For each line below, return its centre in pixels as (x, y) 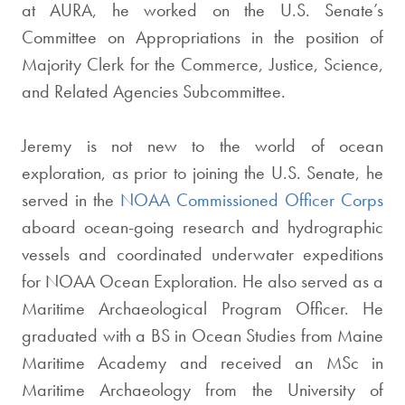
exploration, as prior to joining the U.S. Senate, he (202, 173)
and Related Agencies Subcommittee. (154, 91)
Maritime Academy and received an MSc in (202, 363)
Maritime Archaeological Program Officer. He (202, 308)
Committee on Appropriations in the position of (202, 37)
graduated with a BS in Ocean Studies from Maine (202, 335)
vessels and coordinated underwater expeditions (202, 254)
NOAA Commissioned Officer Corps (252, 200)
